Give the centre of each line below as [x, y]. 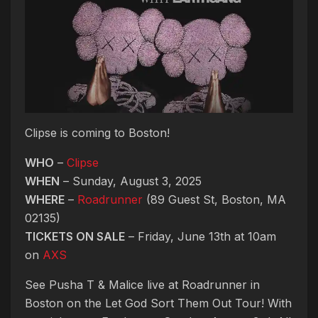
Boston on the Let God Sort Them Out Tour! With [158, 303]
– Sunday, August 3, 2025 [131, 181]
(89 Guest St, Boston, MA [214, 200]
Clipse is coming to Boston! [97, 133]
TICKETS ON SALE [75, 237]
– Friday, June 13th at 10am [201, 237]
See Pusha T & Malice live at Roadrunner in [142, 285]
